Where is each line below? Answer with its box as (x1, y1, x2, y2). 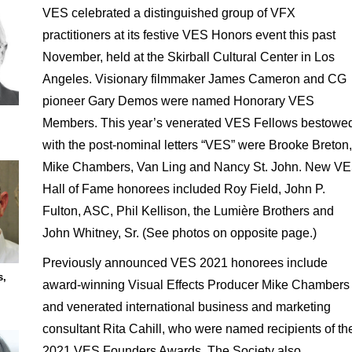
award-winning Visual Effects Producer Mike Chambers (42, 278, 350, 291)
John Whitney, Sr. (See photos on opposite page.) (42, 226, 317, 240)
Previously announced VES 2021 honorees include (42, 256, 328, 269)
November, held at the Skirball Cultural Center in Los (42, 50, 335, 64)
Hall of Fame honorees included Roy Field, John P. (42, 182, 325, 196)
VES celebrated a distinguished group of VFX (42, 6, 295, 20)
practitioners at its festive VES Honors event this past (42, 28, 335, 42)
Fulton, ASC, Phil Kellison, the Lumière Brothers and (42, 204, 334, 218)
